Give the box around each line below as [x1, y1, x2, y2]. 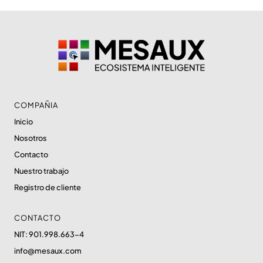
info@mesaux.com [14, 246, 82, 256]
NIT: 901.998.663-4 [14, 230, 84, 240]
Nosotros [14, 133, 47, 143]
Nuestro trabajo [14, 166, 69, 176]
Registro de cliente [14, 183, 81, 193]
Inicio [14, 117, 33, 127]
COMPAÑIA [14, 100, 58, 110]
